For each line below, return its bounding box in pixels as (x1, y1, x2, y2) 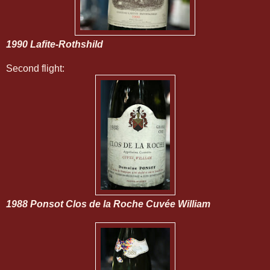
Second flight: (6, 63, 64, 74)
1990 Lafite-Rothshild (6, 39, 103, 49)
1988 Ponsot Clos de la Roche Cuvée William (6, 198, 210, 209)
